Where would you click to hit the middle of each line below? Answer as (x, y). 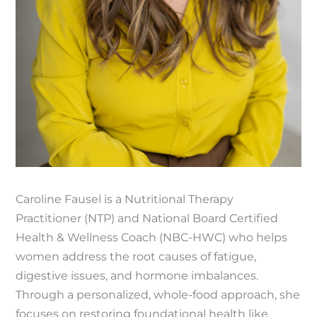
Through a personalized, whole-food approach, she (158, 294)
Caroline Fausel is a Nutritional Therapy (125, 199)
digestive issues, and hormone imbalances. (137, 275)
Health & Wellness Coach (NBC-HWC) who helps (152, 237)
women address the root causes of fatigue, (136, 256)
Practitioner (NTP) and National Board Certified (147, 218)
